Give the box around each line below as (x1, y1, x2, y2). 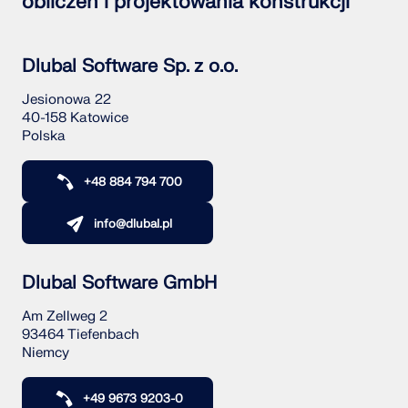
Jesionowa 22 (22, 91, 111, 109)
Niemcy (22, 344, 69, 362)
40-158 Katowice (22, 109, 128, 127)
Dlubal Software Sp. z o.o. (22, 55, 238, 78)
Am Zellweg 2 (22, 308, 107, 326)
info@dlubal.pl (93, 217, 172, 232)
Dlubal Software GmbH (22, 271, 217, 295)
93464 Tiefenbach (22, 326, 139, 344)
